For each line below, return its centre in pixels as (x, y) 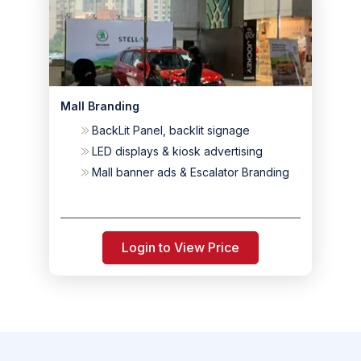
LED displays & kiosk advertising (177, 151)
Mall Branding (100, 106)
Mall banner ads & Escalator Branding (190, 172)
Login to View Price (180, 247)
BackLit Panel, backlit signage (170, 130)
